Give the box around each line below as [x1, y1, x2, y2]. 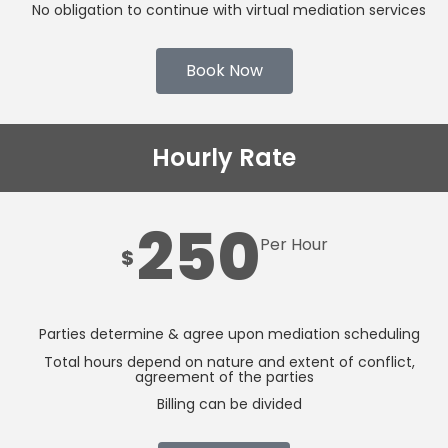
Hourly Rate [152, 141, 296, 175]
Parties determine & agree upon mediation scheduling [38, 324, 420, 345]
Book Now [185, 59, 263, 83]
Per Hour [259, 233, 328, 257]
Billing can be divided [156, 394, 302, 415]
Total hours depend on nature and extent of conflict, [43, 352, 415, 373]
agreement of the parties [134, 367, 314, 388]
